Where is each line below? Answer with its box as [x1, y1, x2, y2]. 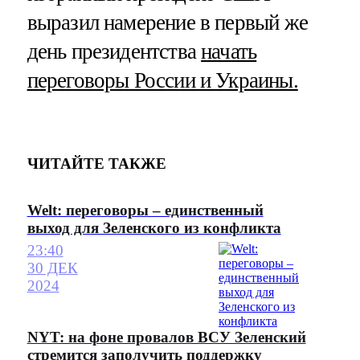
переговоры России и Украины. [27, 67, 298, 92]
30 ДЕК [27, 260, 78, 277]
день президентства [27, 39, 202, 63]
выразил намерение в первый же [27, 10, 308, 35]
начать [201, 39, 257, 63]
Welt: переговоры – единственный [27, 201, 264, 219]
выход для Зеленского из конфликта [27, 219, 281, 236]
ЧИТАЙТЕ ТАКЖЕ [27, 155, 166, 173]
